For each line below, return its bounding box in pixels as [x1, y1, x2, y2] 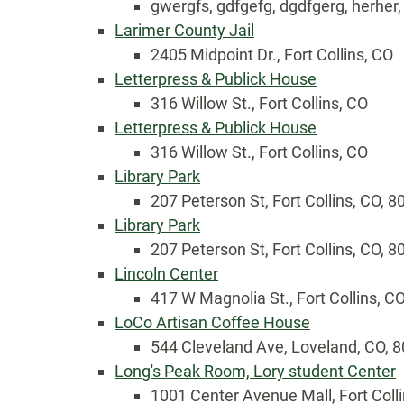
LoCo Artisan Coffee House [115, 313, 310, 332]
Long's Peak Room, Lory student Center [115, 362, 396, 381]
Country [198, 207, 269, 231]
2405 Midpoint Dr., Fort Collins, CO [151, 45, 393, 64]
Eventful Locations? [203, 264, 375, 288]
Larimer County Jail [115, 21, 254, 40]
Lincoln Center [115, 264, 218, 283]
